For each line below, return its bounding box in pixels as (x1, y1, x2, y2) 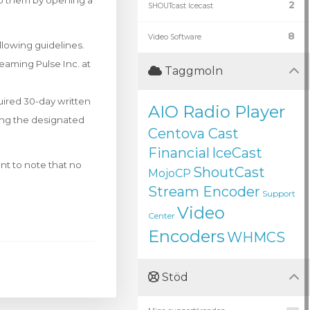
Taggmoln (162, 64, 223, 77)
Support (262, 188, 295, 199)
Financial (148, 145, 210, 161)
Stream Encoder (148, 183, 260, 200)
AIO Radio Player (148, 102, 285, 122)
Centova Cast (148, 125, 239, 142)
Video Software (148, 33, 201, 42)
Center (148, 210, 175, 221)
